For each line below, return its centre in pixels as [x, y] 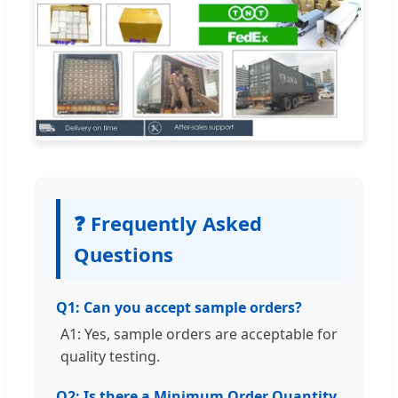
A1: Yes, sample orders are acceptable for [199, 334]
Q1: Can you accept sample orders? [179, 307]
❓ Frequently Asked [168, 223]
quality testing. [110, 356]
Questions [123, 254]
